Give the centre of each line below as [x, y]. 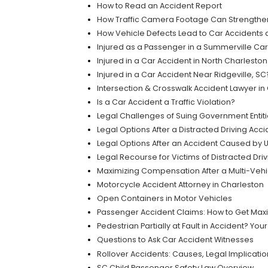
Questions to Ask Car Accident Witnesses [175, 240]
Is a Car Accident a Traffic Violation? [166, 102]
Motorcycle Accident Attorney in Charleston [180, 185]
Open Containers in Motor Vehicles [164, 199]
